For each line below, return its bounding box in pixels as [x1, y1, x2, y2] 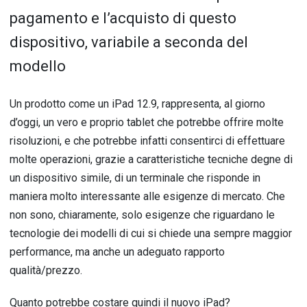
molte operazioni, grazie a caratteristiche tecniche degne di [10, 153, 293, 166]
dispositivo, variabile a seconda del [10, 34, 248, 51]
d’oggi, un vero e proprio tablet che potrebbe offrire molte [10, 116, 284, 129]
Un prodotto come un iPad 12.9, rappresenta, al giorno [10, 97, 265, 110]
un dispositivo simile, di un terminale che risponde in [10, 171, 260, 184]
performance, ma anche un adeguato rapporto [10, 245, 225, 258]
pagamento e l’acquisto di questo [10, 10, 236, 27]
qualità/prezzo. [10, 264, 82, 277]
